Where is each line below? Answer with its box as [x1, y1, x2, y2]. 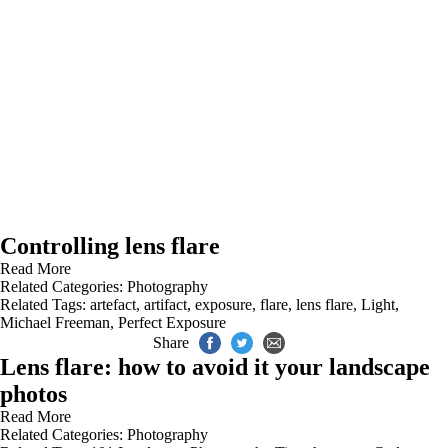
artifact [144, 296, 187, 313]
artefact [90, 296, 136, 313]
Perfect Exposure [118, 314, 226, 331]
